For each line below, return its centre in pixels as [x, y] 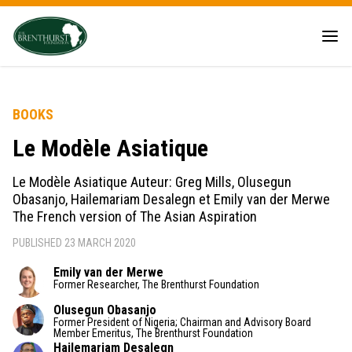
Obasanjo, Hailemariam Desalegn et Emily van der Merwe [171, 200]
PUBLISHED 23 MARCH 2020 [74, 243]
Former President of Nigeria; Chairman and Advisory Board [182, 323]
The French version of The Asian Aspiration [135, 217]
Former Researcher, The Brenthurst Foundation [156, 285]
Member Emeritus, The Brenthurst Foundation [153, 334]
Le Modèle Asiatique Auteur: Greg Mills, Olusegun [152, 182]
